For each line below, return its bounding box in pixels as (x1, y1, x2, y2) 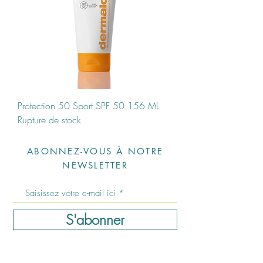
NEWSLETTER (62, 160, 128, 171)
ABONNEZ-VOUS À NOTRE (27, 146, 163, 157)
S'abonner (66, 210, 124, 229)
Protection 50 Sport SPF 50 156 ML (18, 99, 159, 112)
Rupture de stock (18, 113, 81, 126)
